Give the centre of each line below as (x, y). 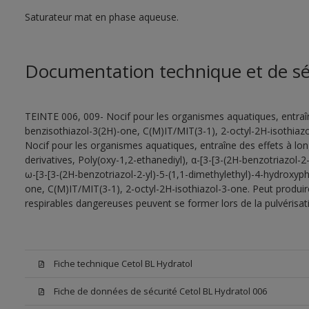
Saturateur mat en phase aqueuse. (101, 17)
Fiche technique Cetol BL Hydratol (123, 263)
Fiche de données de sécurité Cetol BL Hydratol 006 (160, 291)
